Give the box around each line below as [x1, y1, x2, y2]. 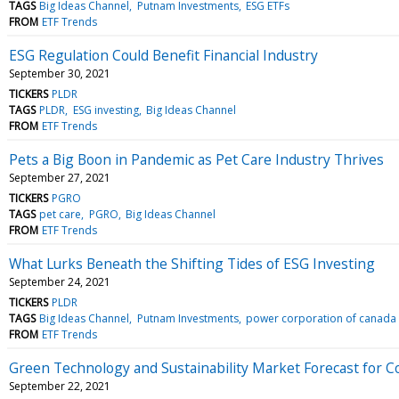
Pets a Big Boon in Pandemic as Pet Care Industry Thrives [9, 149, 384, 169]
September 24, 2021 [9, 273, 110, 289]
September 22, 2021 [9, 378, 110, 394]
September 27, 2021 [9, 169, 110, 185]
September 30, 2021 [9, 65, 110, 81]
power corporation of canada [245, 310, 396, 326]
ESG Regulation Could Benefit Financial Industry [9, 45, 318, 65]
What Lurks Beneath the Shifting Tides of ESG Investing [9, 253, 375, 273]
